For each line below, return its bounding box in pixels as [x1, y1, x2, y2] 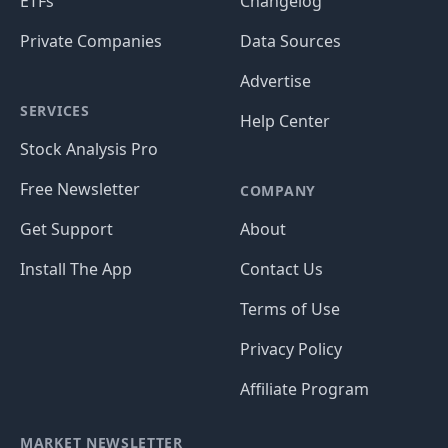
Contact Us [240, 258, 323, 280]
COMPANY [240, 181, 316, 200]
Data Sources [240, 30, 341, 52]
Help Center [240, 110, 330, 132]
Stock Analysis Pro [20, 138, 158, 160]
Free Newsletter [20, 178, 140, 200]
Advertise [240, 70, 311, 92]
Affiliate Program [240, 378, 369, 400]
